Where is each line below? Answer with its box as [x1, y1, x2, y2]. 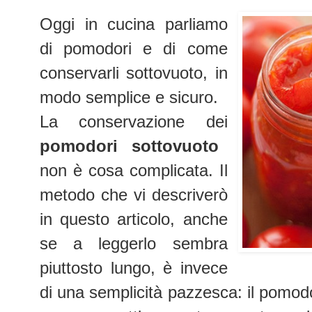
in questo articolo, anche [40, 210, 228, 229]
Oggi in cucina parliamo [40, 15, 228, 34]
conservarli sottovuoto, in [40, 63, 228, 83]
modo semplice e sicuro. [40, 88, 218, 107]
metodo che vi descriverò [40, 185, 228, 205]
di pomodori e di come [40, 39, 228, 58]
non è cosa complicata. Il [40, 161, 228, 180]
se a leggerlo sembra [40, 234, 228, 253]
